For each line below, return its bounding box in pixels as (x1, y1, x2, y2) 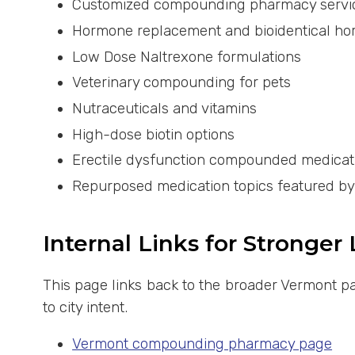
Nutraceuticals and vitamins (72, 99, 258, 117)
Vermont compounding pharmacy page (72, 335, 333, 353)
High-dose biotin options (72, 125, 235, 143)
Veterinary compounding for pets (72, 74, 292, 92)
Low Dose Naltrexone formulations (72, 48, 302, 66)
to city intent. (42, 298, 128, 316)
